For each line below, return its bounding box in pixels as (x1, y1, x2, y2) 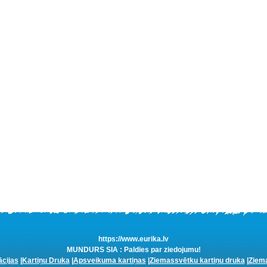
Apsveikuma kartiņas (73, 256, 146, 265)
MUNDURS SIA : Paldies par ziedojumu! (66, 246, 201, 254)
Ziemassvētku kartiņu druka (149, 256, 245, 265)
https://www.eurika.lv (98, 235, 169, 243)
